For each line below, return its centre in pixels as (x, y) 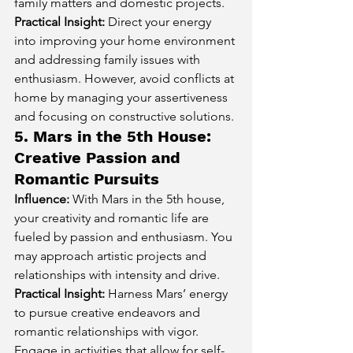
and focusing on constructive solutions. (124, 116)
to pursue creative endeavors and (109, 312)
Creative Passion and (100, 157)
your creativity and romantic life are (113, 217)
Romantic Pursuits (87, 178)
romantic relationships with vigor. (108, 331)
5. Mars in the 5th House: (115, 136)
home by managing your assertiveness (123, 97)
